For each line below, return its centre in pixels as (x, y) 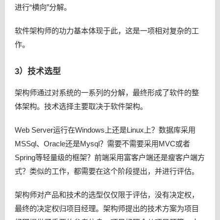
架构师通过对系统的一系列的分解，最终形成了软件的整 (107, 92)
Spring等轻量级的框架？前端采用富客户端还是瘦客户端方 (110, 157)
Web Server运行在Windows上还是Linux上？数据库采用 (105, 130)
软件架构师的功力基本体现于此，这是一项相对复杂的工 (107, 30)
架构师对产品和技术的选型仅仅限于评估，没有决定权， (107, 194)
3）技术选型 (38, 72)
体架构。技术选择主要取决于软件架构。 (81, 106)
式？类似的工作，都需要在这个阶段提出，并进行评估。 (107, 171)
